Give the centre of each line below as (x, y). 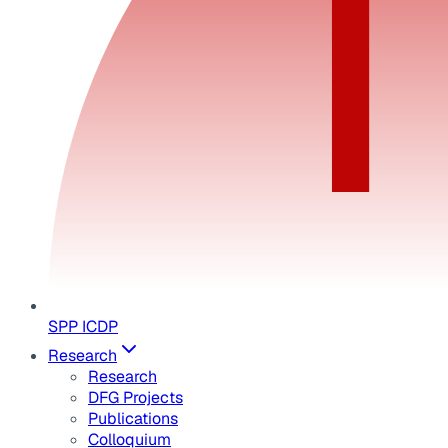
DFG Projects (135, 398)
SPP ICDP (83, 327)
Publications (133, 419)
